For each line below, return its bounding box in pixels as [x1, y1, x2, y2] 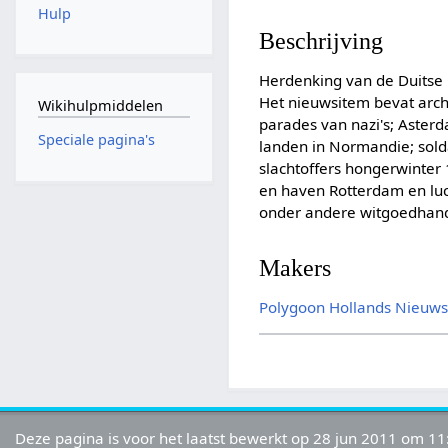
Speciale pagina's [37, 130, 155, 150]
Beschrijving [259, 27, 384, 55]
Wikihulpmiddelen [37, 95, 163, 115]
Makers [259, 253, 332, 281]
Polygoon [259, 296, 326, 317]
